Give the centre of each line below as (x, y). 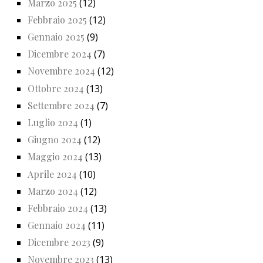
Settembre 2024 (61, 105)
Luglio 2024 (53, 122)
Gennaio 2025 (56, 37)
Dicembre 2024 (60, 54)
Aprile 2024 (52, 174)
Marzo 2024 (53, 191)
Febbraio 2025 (57, 19)
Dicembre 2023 (59, 242)
